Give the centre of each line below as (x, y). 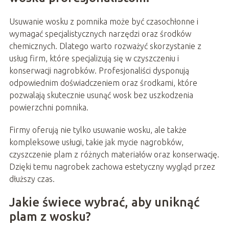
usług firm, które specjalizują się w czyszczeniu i (94, 58)
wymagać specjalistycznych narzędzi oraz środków (100, 33)
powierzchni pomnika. (49, 107)
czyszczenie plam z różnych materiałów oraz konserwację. (114, 154)
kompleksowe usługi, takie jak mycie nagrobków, (96, 142)
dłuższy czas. (32, 179)
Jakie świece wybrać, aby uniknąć (104, 202)
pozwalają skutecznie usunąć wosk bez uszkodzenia (101, 95)
